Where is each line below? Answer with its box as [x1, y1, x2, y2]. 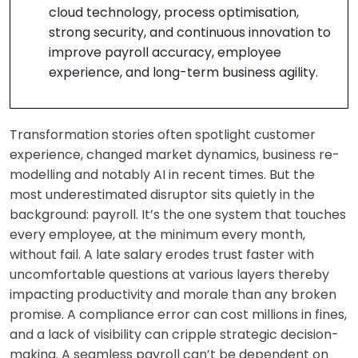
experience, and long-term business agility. [49, 63, 318, 82]
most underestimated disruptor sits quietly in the [10, 185, 315, 205]
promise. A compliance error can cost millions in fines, [10, 305, 347, 324]
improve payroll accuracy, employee [49, 43, 281, 62]
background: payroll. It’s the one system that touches [10, 205, 346, 225]
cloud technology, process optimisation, [49, 3, 299, 22]
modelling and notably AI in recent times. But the [10, 165, 315, 185]
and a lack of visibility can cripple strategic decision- [10, 325, 339, 344]
